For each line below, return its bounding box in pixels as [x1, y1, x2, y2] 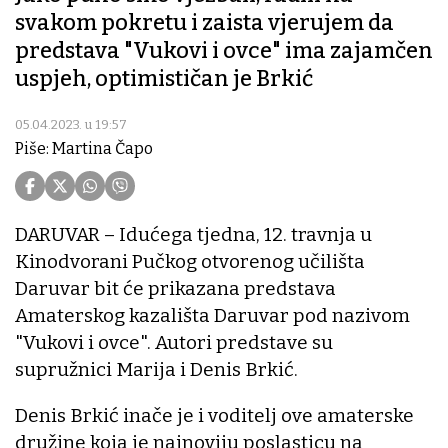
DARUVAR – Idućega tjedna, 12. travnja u [15, 223, 372, 247]
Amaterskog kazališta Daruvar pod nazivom [15, 304, 410, 328]
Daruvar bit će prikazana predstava [15, 277, 336, 301]
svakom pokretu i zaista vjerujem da [15, 9, 394, 37]
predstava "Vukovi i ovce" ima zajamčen [15, 37, 433, 65]
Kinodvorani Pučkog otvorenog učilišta [15, 250, 365, 274]
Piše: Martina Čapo [15, 139, 153, 159]
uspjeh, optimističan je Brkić [15, 65, 313, 93]
